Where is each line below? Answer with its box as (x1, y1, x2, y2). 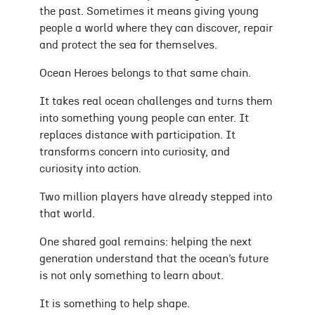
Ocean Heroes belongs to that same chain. (39, 67, 251, 79)
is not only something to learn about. (39, 270, 224, 282)
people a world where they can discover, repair (39, 22, 273, 34)
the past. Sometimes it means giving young (39, 6, 259, 18)
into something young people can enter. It (39, 112, 249, 124)
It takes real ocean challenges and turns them (39, 96, 273, 108)
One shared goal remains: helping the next (39, 236, 252, 248)
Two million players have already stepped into (39, 191, 272, 203)
